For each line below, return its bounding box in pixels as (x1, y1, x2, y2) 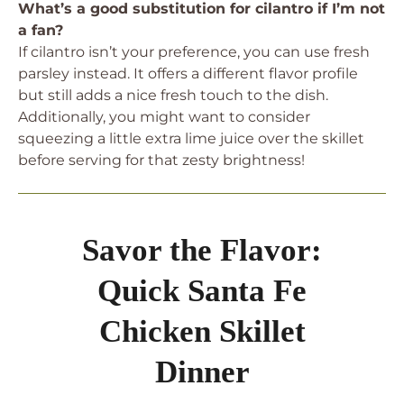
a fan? (18, 22, 63, 39)
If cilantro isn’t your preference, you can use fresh (18, 43, 370, 60)
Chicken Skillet (98, 314, 306, 349)
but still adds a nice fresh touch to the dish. (18, 87, 328, 104)
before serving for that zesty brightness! (18, 151, 305, 169)
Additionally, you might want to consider (18, 108, 310, 125)
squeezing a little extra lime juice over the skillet (18, 130, 364, 147)
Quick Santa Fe (97, 273, 307, 308)
